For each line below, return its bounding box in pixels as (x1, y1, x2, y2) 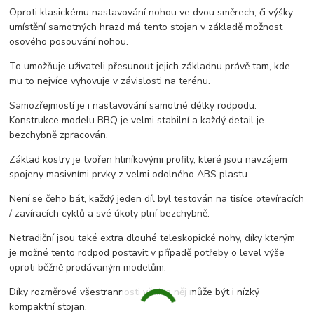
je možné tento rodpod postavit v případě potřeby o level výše (9, 245, 285, 259)
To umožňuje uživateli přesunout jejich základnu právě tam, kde (9, 59, 291, 73)
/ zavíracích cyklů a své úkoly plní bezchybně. (9, 206, 210, 220)
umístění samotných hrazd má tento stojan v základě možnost (9, 20, 283, 34)
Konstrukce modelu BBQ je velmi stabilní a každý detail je (9, 113, 265, 127)
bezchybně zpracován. (9, 128, 109, 142)
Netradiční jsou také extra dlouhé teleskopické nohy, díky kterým (9, 231, 296, 245)
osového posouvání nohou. (9, 34, 129, 48)
